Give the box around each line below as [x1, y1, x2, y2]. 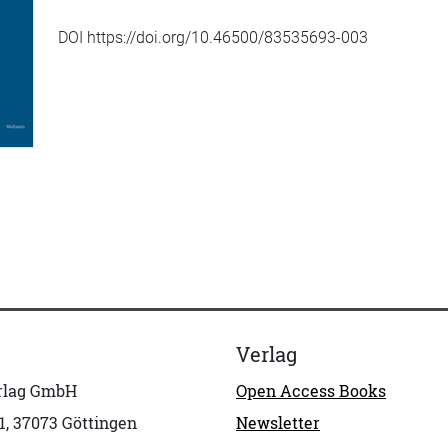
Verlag [236, 340, 297, 368]
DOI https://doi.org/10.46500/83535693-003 [58, 28, 368, 47]
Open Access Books [236, 379, 386, 402]
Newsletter [236, 411, 320, 434]
